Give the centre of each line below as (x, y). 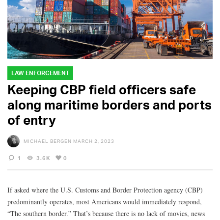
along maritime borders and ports (110, 104)
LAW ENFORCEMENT (40, 73)
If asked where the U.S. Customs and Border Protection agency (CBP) (105, 190)
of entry (32, 120)
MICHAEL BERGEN (48, 141)
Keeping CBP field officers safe (102, 89)
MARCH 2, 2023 (94, 141)
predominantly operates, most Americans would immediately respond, (105, 202)
